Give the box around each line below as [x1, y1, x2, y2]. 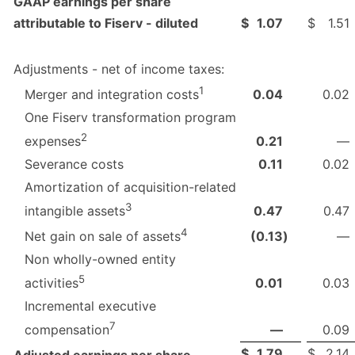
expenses [25, 133, 81, 150]
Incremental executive [25, 297, 156, 314]
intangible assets [25, 203, 125, 219]
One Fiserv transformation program [25, 109, 236, 125]
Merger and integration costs [25, 86, 199, 103]
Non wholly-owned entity [25, 250, 176, 267]
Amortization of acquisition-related [25, 178, 236, 195]
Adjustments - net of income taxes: [13, 60, 224, 77]
